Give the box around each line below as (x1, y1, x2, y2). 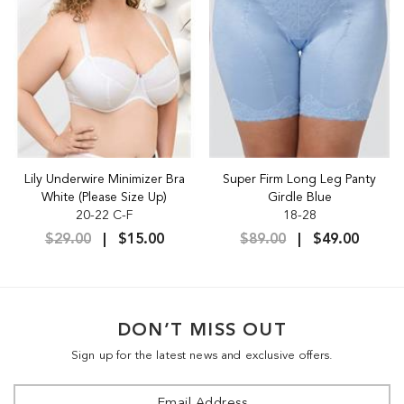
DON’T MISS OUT (117, 321, 287, 340)
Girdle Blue (267, 190, 332, 204)
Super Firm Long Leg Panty (223, 172, 377, 186)
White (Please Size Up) (41, 190, 168, 204)
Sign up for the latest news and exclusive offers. (70, 349, 334, 362)
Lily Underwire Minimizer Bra (23, 172, 185, 186)
